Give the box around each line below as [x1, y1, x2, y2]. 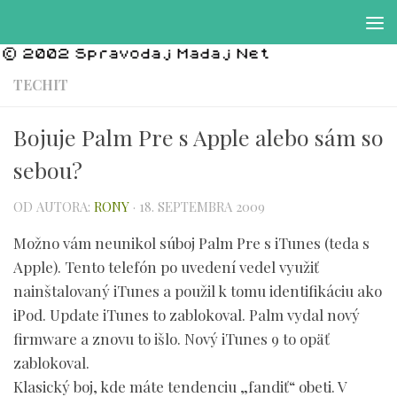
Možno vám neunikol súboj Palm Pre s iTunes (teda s [13, 233, 370, 253]
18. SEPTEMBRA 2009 [139, 197, 265, 215]
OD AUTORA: [13, 197, 94, 215]
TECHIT [13, 74, 68, 94]
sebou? [13, 154, 82, 184]
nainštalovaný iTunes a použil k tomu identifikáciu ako [13, 281, 382, 301]
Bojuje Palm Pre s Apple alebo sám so [13, 121, 384, 152]
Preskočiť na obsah [24, 17, 162, 39]
